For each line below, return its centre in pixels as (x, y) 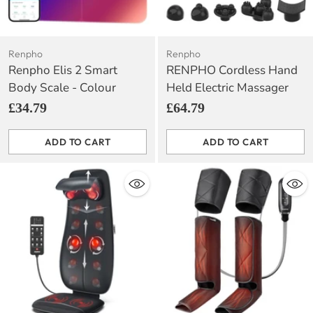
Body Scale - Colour (62, 88)
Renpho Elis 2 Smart (63, 70)
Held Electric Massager (227, 88)
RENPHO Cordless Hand (232, 70)
